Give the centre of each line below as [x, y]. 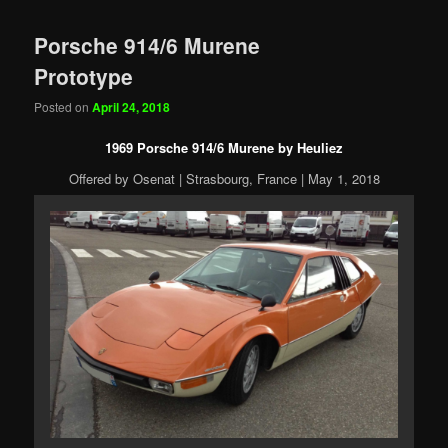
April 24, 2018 [131, 106]
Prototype [84, 75]
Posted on [63, 106]
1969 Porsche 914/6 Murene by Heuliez [224, 147]
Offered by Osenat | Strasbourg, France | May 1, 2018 [224, 179]
